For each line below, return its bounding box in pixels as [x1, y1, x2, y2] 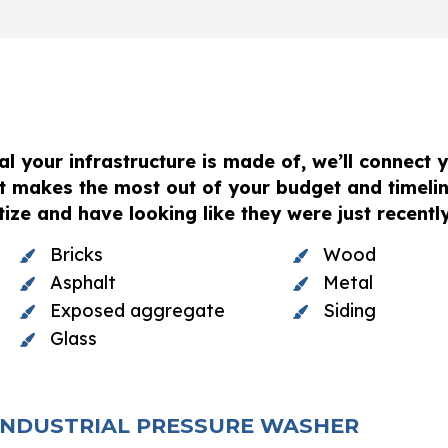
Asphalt [49, 271, 116, 295]
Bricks [49, 243, 103, 267]
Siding [322, 299, 376, 323]
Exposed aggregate [49, 299, 225, 323]
